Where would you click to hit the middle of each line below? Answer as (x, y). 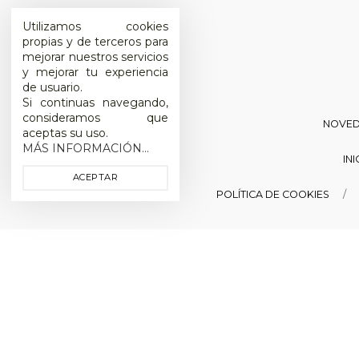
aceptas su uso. (65, 133)
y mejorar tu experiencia (95, 72)
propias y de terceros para (95, 41)
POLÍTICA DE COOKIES (273, 195)
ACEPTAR (95, 177)
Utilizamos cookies (95, 26)
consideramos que (95, 117)
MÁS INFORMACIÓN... (86, 148)
